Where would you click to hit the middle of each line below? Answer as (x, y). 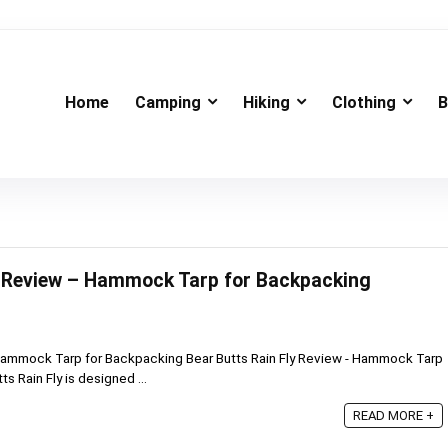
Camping (168, 102)
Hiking (266, 102)
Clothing (364, 102)
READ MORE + (393, 415)
